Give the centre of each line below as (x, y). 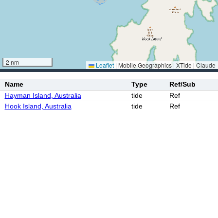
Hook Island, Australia (38, 106)
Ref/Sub (182, 84)
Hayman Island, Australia (43, 95)
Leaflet (104, 65)
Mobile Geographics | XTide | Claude (166, 65)
